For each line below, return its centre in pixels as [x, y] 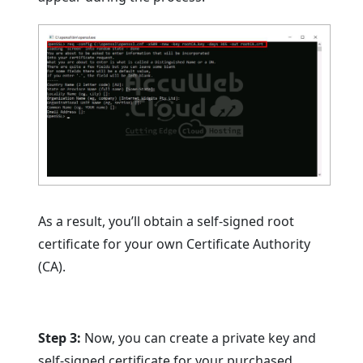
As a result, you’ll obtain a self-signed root [167, 222]
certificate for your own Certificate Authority [175, 244]
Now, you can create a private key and [199, 338]
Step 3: [60, 338]
